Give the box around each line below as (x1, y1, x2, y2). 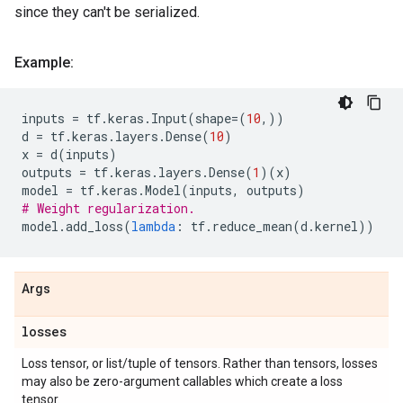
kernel (315, 218, 358, 235)
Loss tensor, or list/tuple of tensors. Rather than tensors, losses (22, 356, 378, 371)
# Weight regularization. (22, 200, 195, 217)
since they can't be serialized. (14, 4, 200, 21)
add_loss (66, 218, 123, 235)
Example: (14, 54, 74, 71)
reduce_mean (212, 218, 292, 235)
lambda (131, 218, 175, 235)
